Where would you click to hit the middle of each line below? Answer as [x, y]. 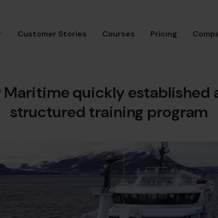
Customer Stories [52, 34]
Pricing [164, 34]
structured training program [109, 112]
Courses [118, 34]
